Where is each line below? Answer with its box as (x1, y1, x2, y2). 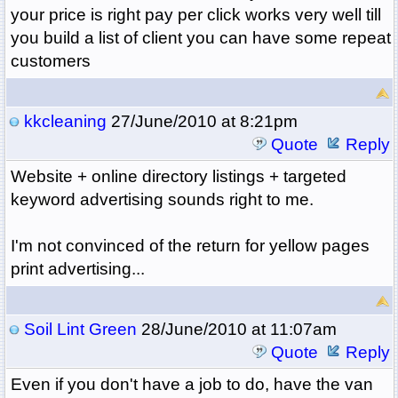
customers (10, 52, 99, 71)
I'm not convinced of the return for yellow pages (10, 236, 370, 256)
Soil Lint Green (23, 320, 137, 339)
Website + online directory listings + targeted (10, 167, 346, 187)
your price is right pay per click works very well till (10, 5, 381, 25)
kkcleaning (23, 112, 107, 131)
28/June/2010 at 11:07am (136, 320, 337, 339)
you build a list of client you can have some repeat (10, 28, 391, 48)
